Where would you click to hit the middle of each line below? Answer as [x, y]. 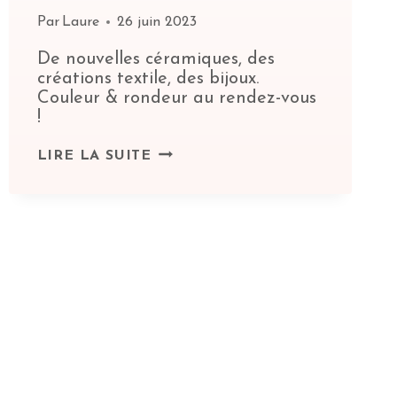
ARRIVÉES [190, 252]
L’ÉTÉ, [175, 174]
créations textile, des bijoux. [148, 79]
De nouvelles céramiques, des [156, 60]
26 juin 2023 [156, 23]
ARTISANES [195, 213]
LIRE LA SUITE [94, 156]
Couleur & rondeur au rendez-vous [176, 99]
